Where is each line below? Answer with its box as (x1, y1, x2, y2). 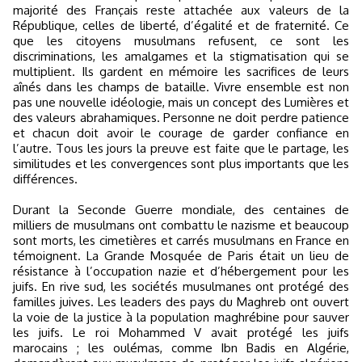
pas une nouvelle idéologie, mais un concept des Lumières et (13, 95, 349, 110)
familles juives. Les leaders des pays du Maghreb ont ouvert (13, 294, 349, 309)
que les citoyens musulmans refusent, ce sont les (13, 33, 349, 48)
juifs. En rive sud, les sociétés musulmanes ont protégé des (13, 279, 349, 294)
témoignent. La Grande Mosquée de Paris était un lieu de (13, 248, 349, 263)
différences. (13, 171, 78, 187)
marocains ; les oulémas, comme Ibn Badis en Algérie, (13, 340, 349, 356)
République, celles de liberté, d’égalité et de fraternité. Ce (13, 18, 349, 33)
